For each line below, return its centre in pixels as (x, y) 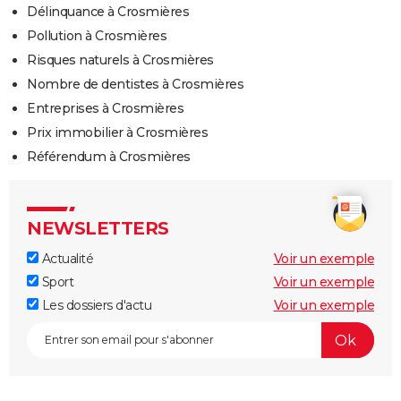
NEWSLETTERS (98, 229)
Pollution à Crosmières (97, 36)
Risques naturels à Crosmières (120, 60)
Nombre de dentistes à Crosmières (135, 85)
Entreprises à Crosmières (105, 109)
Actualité (66, 259)
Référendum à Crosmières (109, 157)
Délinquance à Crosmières (108, 12)
